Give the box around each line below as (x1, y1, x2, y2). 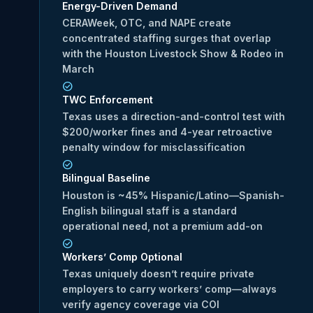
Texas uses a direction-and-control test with (62, 110, 285, 123)
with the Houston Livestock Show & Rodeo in (62, 48, 284, 60)
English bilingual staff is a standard (62, 204, 237, 217)
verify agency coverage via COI (62, 298, 219, 311)
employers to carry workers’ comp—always (62, 283, 277, 296)
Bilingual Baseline (62, 172, 150, 184)
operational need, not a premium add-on (62, 219, 263, 232)
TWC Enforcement (62, 94, 153, 106)
